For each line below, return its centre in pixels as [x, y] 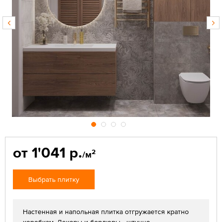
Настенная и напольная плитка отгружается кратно [106, 212]
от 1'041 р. [48, 152]
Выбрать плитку [54, 179]
